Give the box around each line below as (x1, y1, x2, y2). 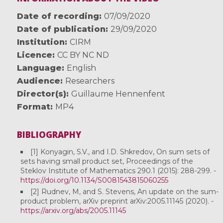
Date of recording (16, 11, 99, 21)
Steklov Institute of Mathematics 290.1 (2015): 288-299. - (20, 166, 216, 176)
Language (16, 63, 62, 73)
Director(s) (16, 89, 66, 99)
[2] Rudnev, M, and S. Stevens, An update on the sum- (30, 187, 219, 196)
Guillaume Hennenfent (71, 89, 165, 99)
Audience (16, 76, 60, 86)
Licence (16, 50, 52, 60)
